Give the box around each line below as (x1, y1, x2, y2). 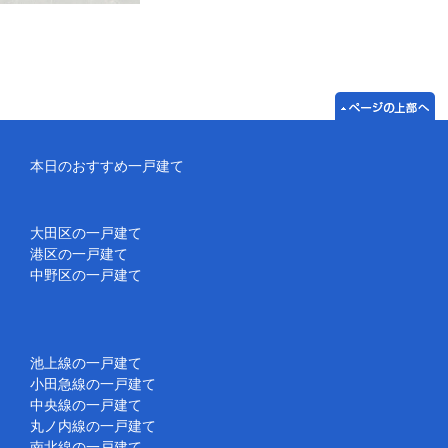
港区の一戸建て (29, 245, 128, 262)
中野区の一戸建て (29, 266, 142, 283)
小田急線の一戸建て (29, 375, 156, 392)
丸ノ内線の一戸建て (29, 417, 156, 434)
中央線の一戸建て (29, 396, 142, 413)
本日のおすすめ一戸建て (29, 157, 184, 174)
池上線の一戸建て (29, 354, 142, 371)
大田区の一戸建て (29, 224, 142, 241)
